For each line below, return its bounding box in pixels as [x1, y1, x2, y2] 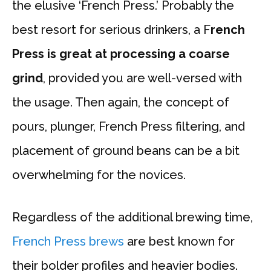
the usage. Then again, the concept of [12, 95, 229, 110]
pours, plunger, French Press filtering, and [12, 119, 245, 134]
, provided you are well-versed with [43, 71, 242, 86]
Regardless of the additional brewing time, [12, 210, 253, 225]
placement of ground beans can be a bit [12, 143, 240, 158]
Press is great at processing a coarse [12, 47, 230, 62]
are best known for [124, 234, 235, 249]
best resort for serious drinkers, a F [12, 22, 211, 38]
